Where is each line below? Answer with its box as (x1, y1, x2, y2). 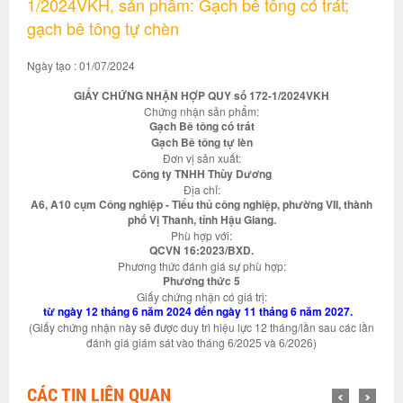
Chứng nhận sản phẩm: (144, 103, 259, 119)
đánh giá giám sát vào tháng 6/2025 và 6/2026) (86, 335, 317, 350)
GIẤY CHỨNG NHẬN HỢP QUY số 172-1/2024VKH (74, 87, 329, 103)
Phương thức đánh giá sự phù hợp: (117, 258, 286, 273)
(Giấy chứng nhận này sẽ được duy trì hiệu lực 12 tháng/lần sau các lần (29, 319, 374, 335)
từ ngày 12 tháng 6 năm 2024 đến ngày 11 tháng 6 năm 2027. (42, 303, 361, 319)
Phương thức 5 (163, 273, 240, 289)
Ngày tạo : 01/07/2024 (27, 58, 135, 73)
